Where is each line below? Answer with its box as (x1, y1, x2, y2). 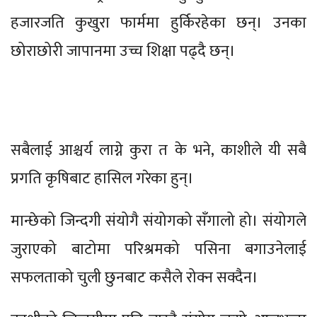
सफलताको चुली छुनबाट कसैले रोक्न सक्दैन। (11, 264, 258, 291)
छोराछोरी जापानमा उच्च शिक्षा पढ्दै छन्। (11, 38, 236, 64)
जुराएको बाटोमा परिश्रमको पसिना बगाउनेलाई (11, 236, 306, 263)
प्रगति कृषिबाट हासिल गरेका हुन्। (11, 165, 194, 192)
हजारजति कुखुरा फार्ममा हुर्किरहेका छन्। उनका (11, 9, 306, 36)
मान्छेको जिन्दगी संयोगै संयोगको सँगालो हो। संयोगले (11, 207, 306, 234)
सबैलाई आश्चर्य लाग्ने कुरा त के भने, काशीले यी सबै (11, 137, 306, 163)
